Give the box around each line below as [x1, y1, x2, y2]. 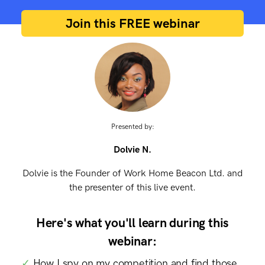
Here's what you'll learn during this [35, 215, 230, 231]
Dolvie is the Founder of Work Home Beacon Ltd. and [22, 167, 243, 179]
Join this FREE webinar [65, 15, 200, 32]
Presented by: [111, 122, 154, 131]
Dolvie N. [114, 144, 151, 156]
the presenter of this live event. [69, 182, 196, 193]
